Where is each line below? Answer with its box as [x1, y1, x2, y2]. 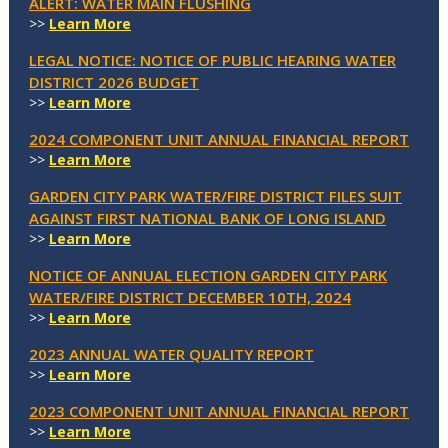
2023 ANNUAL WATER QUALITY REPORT [28, 343, 314, 364]
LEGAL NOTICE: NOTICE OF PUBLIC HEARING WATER [28, 49, 396, 70]
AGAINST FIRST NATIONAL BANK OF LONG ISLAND [28, 207, 386, 228]
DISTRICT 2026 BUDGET [28, 71, 199, 92]
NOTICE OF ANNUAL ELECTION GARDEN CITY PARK [28, 264, 387, 285]
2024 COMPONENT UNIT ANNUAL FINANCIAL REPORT [28, 128, 409, 149]
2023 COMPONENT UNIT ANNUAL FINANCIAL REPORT [28, 400, 409, 421]
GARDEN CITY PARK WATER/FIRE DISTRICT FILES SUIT [28, 185, 402, 206]
